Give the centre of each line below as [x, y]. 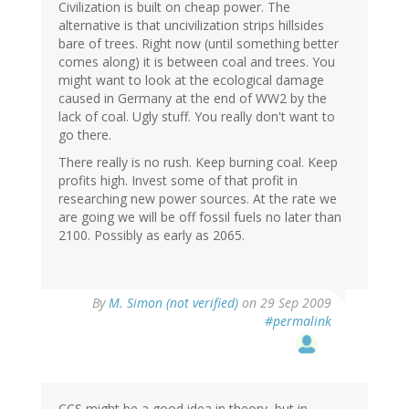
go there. [85, 135]
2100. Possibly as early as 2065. [152, 236]
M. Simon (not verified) [173, 303]
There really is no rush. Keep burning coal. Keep [198, 163]
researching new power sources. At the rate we [198, 199]
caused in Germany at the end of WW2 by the [193, 99]
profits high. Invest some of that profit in [178, 181]
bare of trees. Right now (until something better [199, 44]
